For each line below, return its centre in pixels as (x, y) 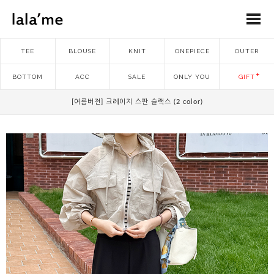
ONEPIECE (192, 51)
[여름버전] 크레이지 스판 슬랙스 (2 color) (137, 102)
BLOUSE (83, 51)
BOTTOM (28, 77)
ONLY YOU (192, 77)
